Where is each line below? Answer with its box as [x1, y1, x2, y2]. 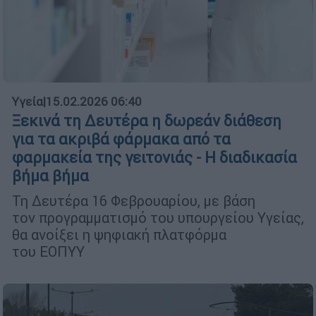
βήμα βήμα [12, 166, 89, 186]
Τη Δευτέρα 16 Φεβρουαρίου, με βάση [12, 191, 255, 209]
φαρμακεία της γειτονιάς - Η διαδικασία [12, 147, 297, 167]
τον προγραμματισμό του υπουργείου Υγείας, [12, 208, 304, 226]
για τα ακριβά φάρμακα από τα [12, 129, 231, 149]
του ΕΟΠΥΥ [12, 242, 88, 260]
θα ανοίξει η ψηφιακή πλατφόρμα [12, 225, 226, 243]
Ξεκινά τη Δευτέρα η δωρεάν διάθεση [12, 111, 281, 130]
